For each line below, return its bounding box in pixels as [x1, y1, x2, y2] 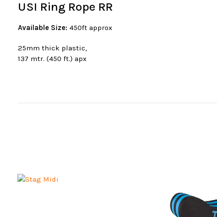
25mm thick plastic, [18, 44, 87, 52]
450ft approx [69, 23, 112, 32]
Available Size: [18, 23, 69, 32]
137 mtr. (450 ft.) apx [18, 54, 87, 63]
